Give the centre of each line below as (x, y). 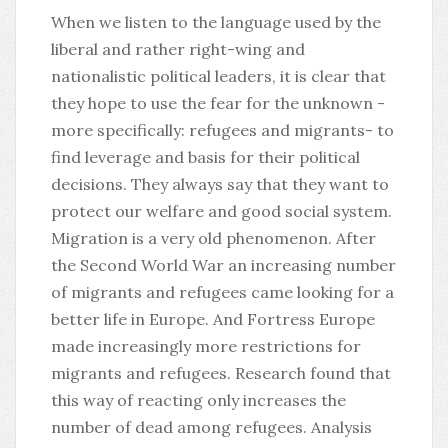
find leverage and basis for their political (205, 157)
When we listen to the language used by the (216, 22)
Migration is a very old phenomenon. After (213, 238)
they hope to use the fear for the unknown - (218, 103)
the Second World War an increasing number (223, 265)
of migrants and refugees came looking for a (222, 292)
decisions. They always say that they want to (220, 184)
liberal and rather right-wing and (178, 49)
